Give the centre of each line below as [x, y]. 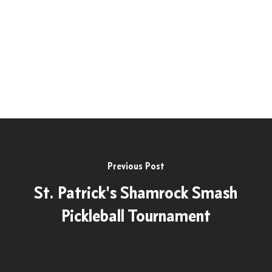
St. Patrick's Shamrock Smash [136, 192]
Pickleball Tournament [136, 215]
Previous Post [136, 166]
